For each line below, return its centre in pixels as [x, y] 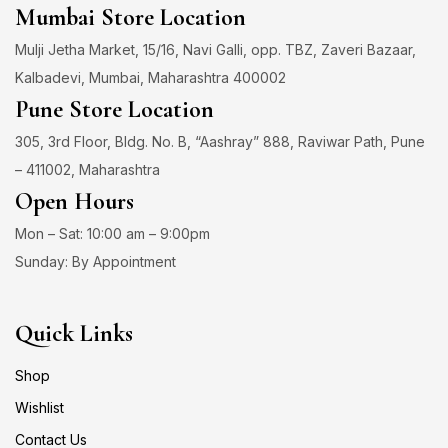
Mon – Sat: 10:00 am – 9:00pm [112, 233]
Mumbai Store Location [130, 17]
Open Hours [74, 201]
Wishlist [39, 407]
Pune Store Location [114, 109]
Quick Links [74, 333]
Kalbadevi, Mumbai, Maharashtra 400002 [150, 77]
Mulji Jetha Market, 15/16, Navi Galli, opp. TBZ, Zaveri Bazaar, [215, 49]
